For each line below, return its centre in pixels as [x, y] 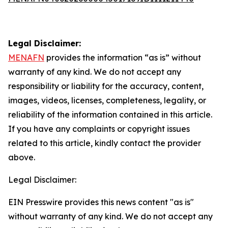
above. [22, 157]
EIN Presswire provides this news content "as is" [101, 202]
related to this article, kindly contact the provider [105, 143]
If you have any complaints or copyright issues [99, 129]
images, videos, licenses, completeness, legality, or [107, 100]
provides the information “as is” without [123, 58]
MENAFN [26, 58]
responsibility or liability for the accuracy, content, [106, 86]
